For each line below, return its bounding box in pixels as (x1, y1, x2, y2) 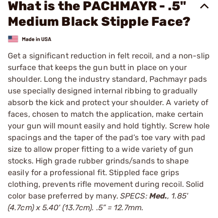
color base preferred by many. (8, 191, 121, 200)
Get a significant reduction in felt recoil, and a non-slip (8, 51, 210, 60)
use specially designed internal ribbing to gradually (8, 86, 198, 95)
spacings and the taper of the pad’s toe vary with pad (8, 132, 206, 142)
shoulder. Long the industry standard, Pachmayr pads (8, 74, 207, 84)
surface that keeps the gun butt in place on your (8, 62, 187, 72)
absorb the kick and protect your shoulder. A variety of (8, 97, 209, 107)
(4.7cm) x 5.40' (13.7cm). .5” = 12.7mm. (8, 202, 144, 212)
